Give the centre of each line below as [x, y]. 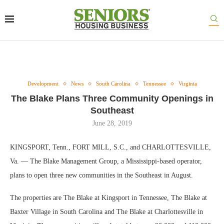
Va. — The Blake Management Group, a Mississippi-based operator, [106, 161]
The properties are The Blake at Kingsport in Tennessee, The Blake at [108, 198]
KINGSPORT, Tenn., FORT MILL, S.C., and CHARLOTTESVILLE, [110, 147]
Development [43, 83]
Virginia [187, 83]
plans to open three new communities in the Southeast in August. [101, 175]
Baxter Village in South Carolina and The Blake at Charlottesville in [106, 212]
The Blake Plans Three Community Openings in [112, 98]
